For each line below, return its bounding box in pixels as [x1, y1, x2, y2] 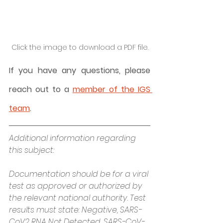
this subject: [9, 144, 54, 156]
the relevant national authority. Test [9, 192, 148, 204]
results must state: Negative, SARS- [9, 204, 142, 216]
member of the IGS [73, 83, 150, 95]
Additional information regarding [9, 132, 138, 144]
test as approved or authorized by [9, 180, 144, 192]
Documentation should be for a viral [9, 168, 150, 180]
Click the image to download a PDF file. [11, 42, 148, 52]
